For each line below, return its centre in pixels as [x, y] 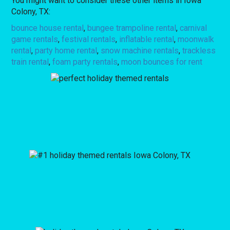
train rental [30, 62]
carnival [194, 28]
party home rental [66, 50]
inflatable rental [147, 39]
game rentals [35, 39]
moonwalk [196, 39]
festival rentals [89, 39]
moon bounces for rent [162, 62]
